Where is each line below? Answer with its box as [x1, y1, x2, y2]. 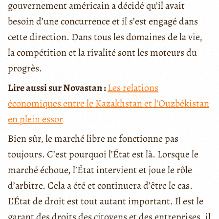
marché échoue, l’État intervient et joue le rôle [8, 163, 192, 176]
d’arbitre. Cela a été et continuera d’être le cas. [8, 178, 193, 192]
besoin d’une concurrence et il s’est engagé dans [8, 14, 198, 28]
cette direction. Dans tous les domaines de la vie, [8, 30, 202, 44]
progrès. [8, 61, 42, 75]
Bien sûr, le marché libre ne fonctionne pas [8, 131, 178, 145]
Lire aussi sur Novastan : [8, 81, 108, 94]
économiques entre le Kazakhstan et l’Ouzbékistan [8, 96, 209, 110]
